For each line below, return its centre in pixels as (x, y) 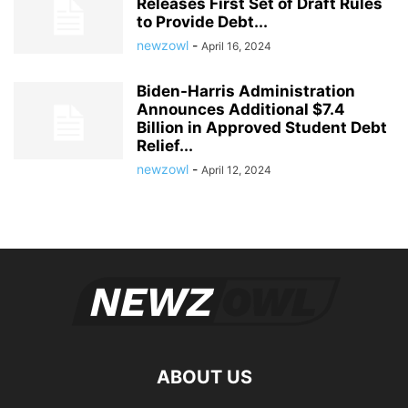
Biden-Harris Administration (246, 92)
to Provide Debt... (202, 22)
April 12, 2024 (236, 170)
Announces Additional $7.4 (241, 110)
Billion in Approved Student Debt (262, 128)
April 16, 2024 (236, 46)
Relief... (165, 146)
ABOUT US (204, 377)
